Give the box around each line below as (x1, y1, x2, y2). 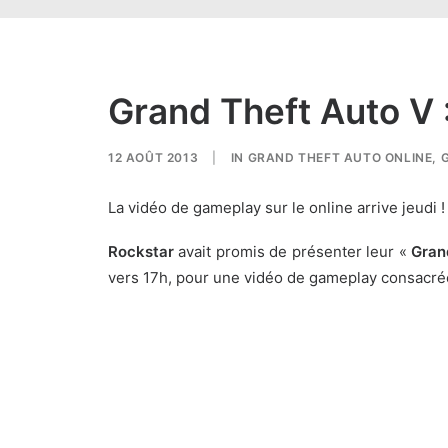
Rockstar (108, 242, 174, 261)
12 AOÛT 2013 (108, 150, 199, 165)
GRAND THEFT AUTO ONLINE (247, 150, 433, 165)
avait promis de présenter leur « (174, 242, 412, 261)
